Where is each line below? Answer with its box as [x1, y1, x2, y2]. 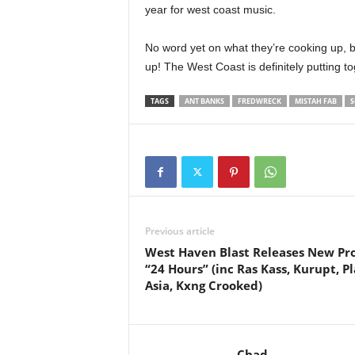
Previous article [144, 224, 215, 238]
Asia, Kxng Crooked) [144, 277, 262, 293]
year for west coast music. [144, 3, 276, 16]
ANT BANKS [184, 96, 224, 106]
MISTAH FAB [294, 96, 337, 106]
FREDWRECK [237, 96, 281, 106]
